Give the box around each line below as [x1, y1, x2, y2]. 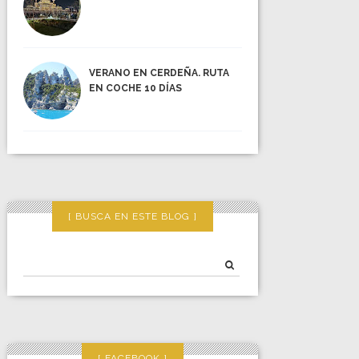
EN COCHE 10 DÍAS [89, 83, 183, 95]
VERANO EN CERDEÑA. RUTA [89, 67, 230, 79]
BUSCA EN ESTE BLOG [75, 211, 191, 223]
